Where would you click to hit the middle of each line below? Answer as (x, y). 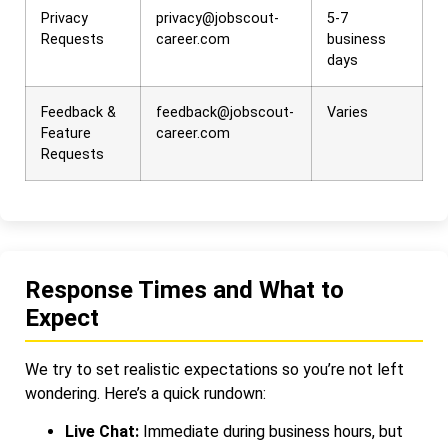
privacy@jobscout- (217, 19)
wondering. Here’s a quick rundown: (145, 394)
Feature (66, 134)
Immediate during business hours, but (271, 432)
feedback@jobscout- (225, 113)
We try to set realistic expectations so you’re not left (214, 370)
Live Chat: (102, 432)
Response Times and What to (184, 290)
